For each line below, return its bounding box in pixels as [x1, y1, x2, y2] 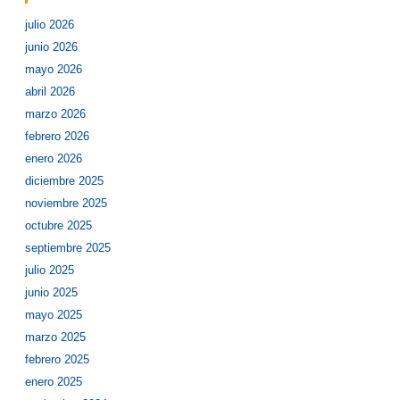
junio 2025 [25, 286, 78, 299]
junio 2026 [25, 40, 78, 54]
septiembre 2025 [25, 241, 111, 254]
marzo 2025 [25, 330, 86, 344]
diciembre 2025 [25, 174, 104, 187]
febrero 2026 [25, 129, 89, 143]
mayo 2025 [25, 308, 82, 321]
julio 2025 [25, 263, 74, 277]
